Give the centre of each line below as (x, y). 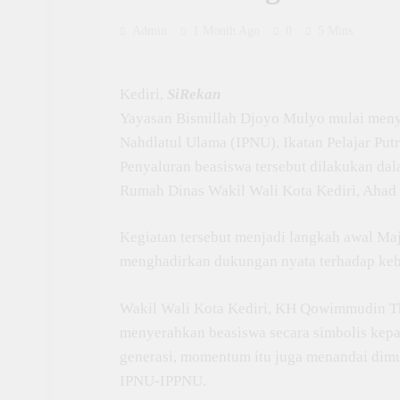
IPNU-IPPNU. (163, 380)
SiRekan (194, 94)
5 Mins (335, 31)
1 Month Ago (226, 31)
